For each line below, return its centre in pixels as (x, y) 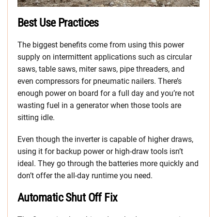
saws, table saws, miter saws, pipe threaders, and (101, 69)
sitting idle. (36, 118)
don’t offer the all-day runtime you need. (85, 176)
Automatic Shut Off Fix (68, 198)
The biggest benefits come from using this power (101, 45)
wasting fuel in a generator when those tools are (99, 106)
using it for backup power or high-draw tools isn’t (100, 152)
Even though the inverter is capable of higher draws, (105, 139)
